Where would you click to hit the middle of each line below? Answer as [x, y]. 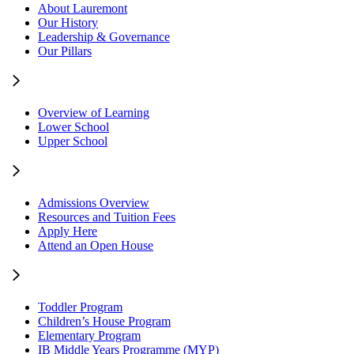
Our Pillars [65, 51]
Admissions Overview [94, 203]
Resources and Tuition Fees [107, 217]
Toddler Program [80, 307]
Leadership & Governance [104, 37]
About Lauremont [83, 9]
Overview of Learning [94, 113]
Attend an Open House [96, 246]
